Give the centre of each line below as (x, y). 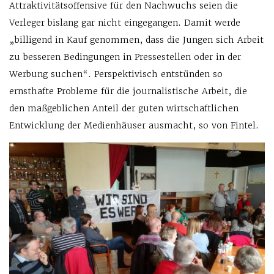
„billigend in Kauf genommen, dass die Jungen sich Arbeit (136, 40)
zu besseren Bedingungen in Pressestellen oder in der (125, 57)
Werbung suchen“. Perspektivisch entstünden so (116, 74)
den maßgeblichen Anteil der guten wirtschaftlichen (124, 109)
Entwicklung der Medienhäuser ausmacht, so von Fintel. (134, 126)
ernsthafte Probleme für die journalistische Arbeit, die (128, 91)
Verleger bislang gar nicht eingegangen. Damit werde (125, 23)
